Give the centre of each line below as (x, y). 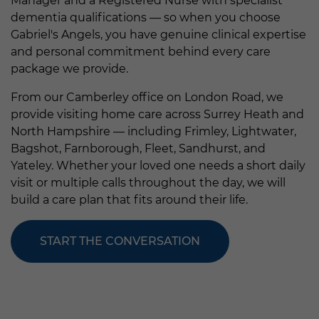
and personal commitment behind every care (141, 51)
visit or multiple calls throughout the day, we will (148, 182)
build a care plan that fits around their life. (129, 199)
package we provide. (69, 68)
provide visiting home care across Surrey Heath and (157, 114)
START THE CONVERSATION (120, 241)
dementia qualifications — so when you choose (146, 17)
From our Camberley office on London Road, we (147, 97)
